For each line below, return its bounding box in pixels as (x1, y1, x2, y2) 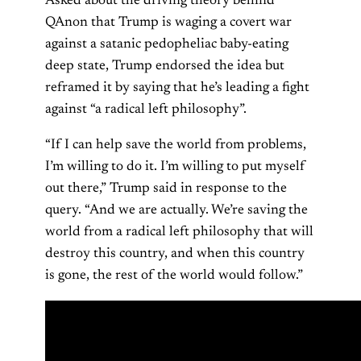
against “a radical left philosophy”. (45, 102, 247, 118)
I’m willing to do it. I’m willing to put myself (45, 160, 305, 175)
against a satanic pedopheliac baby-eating (45, 37, 288, 52)
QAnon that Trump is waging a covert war (45, 15, 292, 31)
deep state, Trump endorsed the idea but (45, 59, 284, 74)
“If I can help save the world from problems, (45, 138, 306, 153)
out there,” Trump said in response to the (45, 181, 287, 197)
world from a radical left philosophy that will (45, 225, 313, 240)
